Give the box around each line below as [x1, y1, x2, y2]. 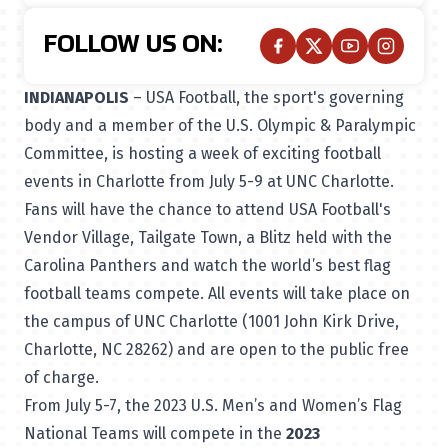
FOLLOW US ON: [44, 34, 222, 58]
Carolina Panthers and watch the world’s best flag [24, 256, 391, 275]
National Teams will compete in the [24, 424, 286, 443]
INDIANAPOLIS [24, 88, 133, 107]
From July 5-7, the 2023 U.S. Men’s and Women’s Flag [24, 396, 402, 415]
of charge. [24, 368, 103, 387]
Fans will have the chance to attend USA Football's [24, 200, 391, 219]
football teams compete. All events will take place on [24, 284, 410, 303]
